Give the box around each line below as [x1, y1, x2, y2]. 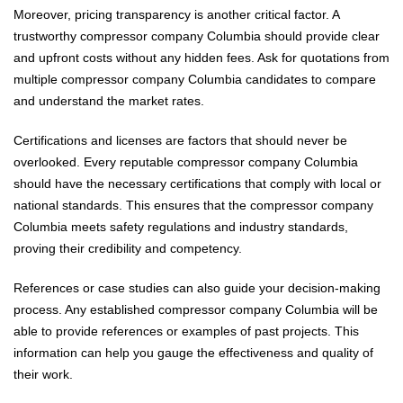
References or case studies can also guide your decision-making [13, 280, 381, 295]
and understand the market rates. [13, 93, 204, 108]
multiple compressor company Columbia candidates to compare [13, 71, 376, 86]
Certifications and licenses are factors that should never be [13, 132, 347, 148]
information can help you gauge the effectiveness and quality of [13, 345, 373, 360]
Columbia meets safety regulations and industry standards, [13, 219, 348, 234]
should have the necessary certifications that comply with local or [13, 175, 381, 191]
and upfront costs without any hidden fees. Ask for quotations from [13, 49, 390, 65]
